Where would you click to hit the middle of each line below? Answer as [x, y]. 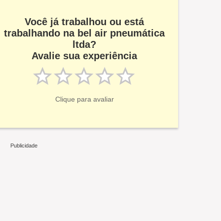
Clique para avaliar [84, 99]
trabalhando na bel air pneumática [84, 33]
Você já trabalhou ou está [84, 22]
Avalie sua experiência [84, 56]
